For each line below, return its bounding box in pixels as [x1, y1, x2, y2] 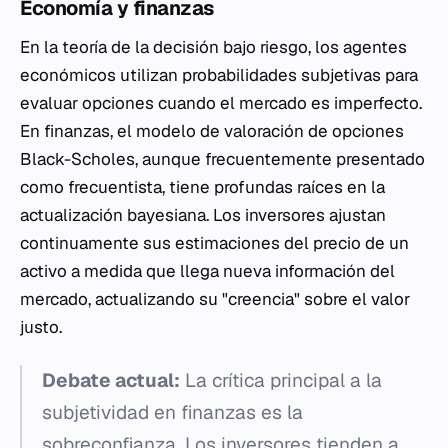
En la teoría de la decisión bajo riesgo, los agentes [20, 35, 407, 58]
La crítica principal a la [180, 367, 382, 393]
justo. [20, 315, 62, 338]
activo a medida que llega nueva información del [20, 259, 395, 282]
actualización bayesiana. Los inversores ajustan [20, 203, 386, 226]
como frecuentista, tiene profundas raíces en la [20, 175, 385, 198]
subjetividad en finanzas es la [42, 399, 303, 425]
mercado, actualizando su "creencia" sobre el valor [20, 287, 410, 310]
